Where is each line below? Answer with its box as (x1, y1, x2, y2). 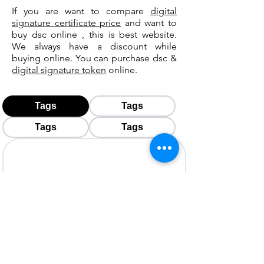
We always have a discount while (12, 41, 177, 52)
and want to (121, 17, 177, 28)
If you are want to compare (12, 5, 150, 16)
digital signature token (12, 64, 106, 75)
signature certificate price (12, 17, 121, 28)
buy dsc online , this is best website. (12, 29, 177, 40)
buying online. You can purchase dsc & (12, 52, 177, 64)
